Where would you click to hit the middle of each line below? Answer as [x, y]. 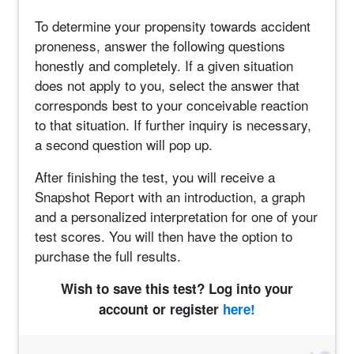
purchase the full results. [108, 256]
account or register [161, 309]
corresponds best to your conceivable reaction [171, 105]
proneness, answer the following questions [160, 45]
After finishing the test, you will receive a [155, 177]
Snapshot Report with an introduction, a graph [170, 196]
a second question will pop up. [124, 144]
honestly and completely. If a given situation [164, 65]
